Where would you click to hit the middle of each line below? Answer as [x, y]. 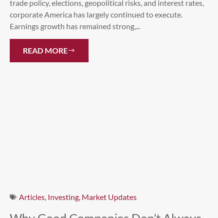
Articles [32, 197]
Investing [63, 197]
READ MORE [45, 51]
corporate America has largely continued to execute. [96, 14]
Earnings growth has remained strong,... [75, 26]
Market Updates [109, 197]
